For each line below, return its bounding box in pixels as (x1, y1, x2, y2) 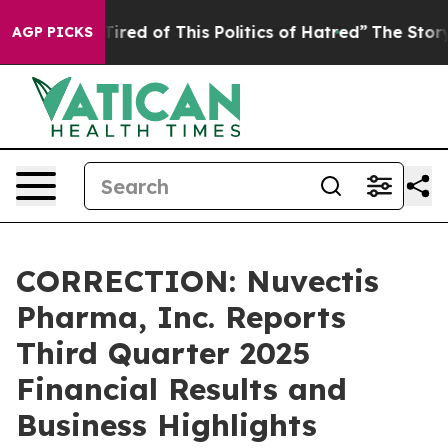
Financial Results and (16, 370, 347, 408)
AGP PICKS (12, 23, 93, 41)
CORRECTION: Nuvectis (16, 262, 379, 300)
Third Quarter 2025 (16, 334, 310, 372)
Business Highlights (16, 406, 317, 444)
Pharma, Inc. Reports (16, 298, 346, 336)
